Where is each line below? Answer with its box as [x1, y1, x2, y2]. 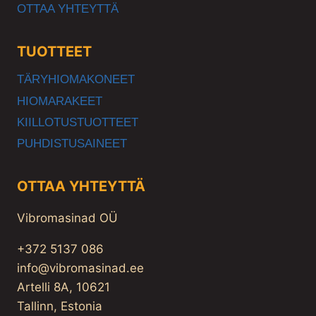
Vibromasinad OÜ [17, 211, 118, 226]
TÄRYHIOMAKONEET [17, 73, 135, 87]
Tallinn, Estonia [17, 299, 102, 314]
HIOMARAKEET [17, 94, 102, 108]
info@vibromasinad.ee [17, 261, 144, 276]
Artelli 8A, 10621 [17, 280, 110, 295]
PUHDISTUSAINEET [17, 137, 127, 151]
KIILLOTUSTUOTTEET [17, 116, 138, 130]
